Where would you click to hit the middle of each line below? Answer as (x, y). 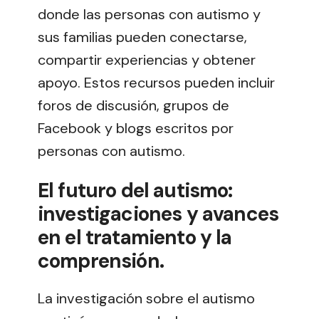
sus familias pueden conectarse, (142, 37)
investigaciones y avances (158, 214)
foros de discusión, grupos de (134, 106)
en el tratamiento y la (135, 238)
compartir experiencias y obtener (147, 60)
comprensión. (101, 261)
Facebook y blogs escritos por (136, 129)
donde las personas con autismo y (149, 15)
